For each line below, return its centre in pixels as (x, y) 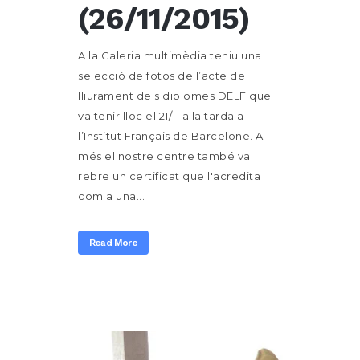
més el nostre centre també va (164, 156)
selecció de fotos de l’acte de (162, 76)
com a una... (111, 196)
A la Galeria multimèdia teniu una (170, 55)
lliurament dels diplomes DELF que (175, 96)
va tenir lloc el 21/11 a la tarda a (161, 116)
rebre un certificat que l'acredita (169, 176)
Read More (113, 243)
